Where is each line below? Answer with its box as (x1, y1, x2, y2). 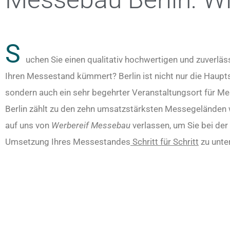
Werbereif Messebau (51, 120, 130, 130)
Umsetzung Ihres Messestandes (5, 137, 130, 147)
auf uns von (5, 120, 51, 130)
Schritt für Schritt (130, 137, 199, 147)
